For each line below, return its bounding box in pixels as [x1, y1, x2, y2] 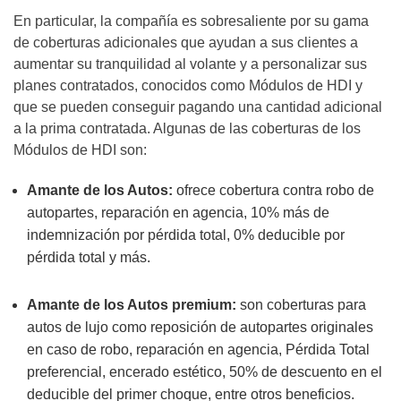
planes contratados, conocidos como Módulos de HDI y [13, 78, 363, 93]
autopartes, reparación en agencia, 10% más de [27, 205, 329, 220]
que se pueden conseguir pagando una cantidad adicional [13, 99, 382, 115]
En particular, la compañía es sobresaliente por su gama [13, 13, 369, 29]
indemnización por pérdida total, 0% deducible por [27, 227, 345, 243]
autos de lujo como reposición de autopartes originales [27, 320, 373, 335]
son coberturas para [240, 297, 366, 312]
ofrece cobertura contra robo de [176, 183, 374, 198]
